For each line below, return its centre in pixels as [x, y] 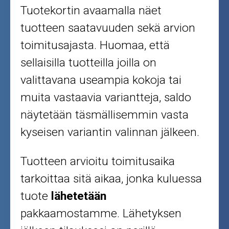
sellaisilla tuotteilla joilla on [89, 63]
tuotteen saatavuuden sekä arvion [108, 28]
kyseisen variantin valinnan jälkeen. [110, 132]
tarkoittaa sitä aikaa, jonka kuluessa [111, 179]
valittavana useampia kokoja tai [101, 80]
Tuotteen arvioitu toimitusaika [98, 162]
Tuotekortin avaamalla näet [91, 11]
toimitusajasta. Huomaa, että [95, 45]
